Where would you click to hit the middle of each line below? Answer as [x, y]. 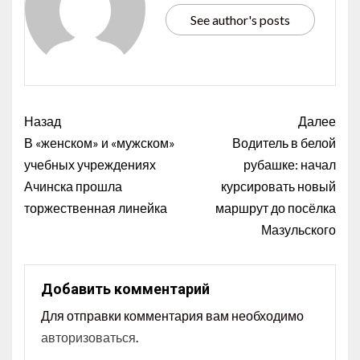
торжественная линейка [96, 208]
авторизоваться [88, 337]
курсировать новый [278, 186]
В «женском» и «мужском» [100, 143]
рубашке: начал [290, 165]
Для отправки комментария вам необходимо [172, 316]
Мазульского [299, 230]
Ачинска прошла [73, 186]
